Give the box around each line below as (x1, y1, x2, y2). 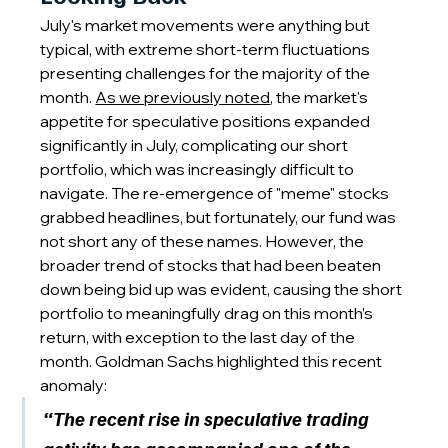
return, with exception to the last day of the (40, 327, 359, 347)
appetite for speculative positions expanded (40, 111, 374, 131)
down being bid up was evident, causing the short (40, 279, 406, 299)
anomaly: (40, 375, 108, 395)
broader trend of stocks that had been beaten (40, 255, 385, 275)
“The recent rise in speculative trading (43, 405, 374, 431)
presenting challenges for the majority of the (40, 63, 374, 83)
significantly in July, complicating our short (40, 135, 352, 155)
